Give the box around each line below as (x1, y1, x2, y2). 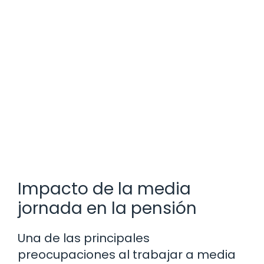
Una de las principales (18, 230, 150, 247)
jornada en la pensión (18, 197, 197, 220)
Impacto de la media (18, 177, 191, 201)
